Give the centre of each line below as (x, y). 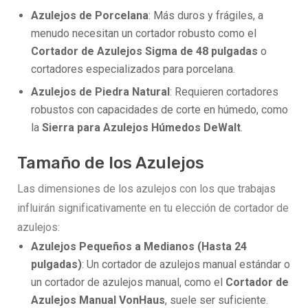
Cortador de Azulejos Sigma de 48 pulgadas (144, 51)
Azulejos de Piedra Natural (100, 91)
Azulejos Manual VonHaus (98, 300)
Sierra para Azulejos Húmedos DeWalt (141, 127)
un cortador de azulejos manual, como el (128, 282)
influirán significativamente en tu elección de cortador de (153, 208)
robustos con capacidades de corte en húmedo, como (159, 109)
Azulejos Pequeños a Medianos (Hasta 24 (139, 246)
